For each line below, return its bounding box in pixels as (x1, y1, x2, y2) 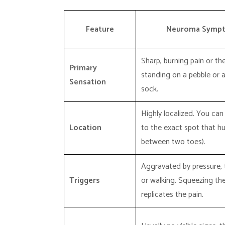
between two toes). (141, 135, 205, 149)
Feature (86, 23, 114, 36)
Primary (69, 61, 97, 75)
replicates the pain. (141, 188, 203, 201)
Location (69, 121, 101, 135)
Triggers (69, 174, 100, 187)
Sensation (69, 75, 106, 89)
